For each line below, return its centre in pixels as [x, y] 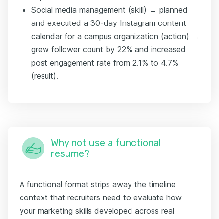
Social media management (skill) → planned [109, 10]
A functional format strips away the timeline [98, 184]
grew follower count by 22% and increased [109, 49]
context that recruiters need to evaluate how [101, 197]
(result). [45, 76]
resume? [70, 153]
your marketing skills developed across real [97, 210]
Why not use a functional [106, 142]
